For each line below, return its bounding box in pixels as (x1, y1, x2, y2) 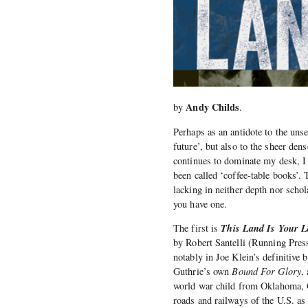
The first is (173, 221, 221, 235)
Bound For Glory (232, 265, 301, 278)
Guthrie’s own (173, 265, 232, 278)
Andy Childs (186, 100, 240, 115)
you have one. (173, 197, 228, 210)
